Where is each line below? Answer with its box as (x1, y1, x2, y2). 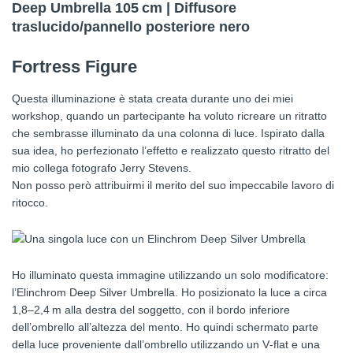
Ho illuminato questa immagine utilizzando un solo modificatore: (12, 269, 329, 282)
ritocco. (12, 196, 48, 210)
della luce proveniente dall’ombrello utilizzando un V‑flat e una (12, 338, 320, 351)
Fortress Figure (12, 57, 137, 77)
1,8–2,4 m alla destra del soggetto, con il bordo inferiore (12, 303, 290, 317)
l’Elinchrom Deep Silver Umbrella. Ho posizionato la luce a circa (12, 286, 327, 299)
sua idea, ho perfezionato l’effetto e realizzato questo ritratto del (12, 144, 329, 158)
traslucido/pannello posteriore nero (12, 19, 250, 35)
